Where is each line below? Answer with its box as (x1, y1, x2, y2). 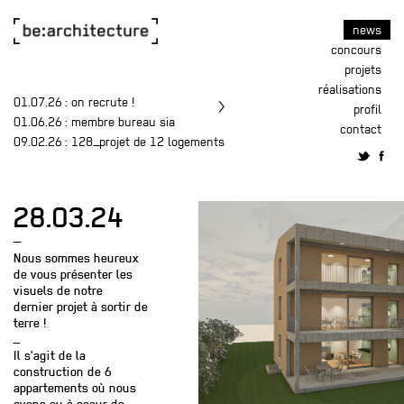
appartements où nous (14, 380, 136, 396)
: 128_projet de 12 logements (62, 133, 225, 150)
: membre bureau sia (62, 114, 175, 130)
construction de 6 (14, 363, 112, 380)
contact (340, 121, 381, 137)
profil (353, 101, 381, 117)
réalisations (318, 81, 381, 97)
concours (331, 41, 381, 58)
